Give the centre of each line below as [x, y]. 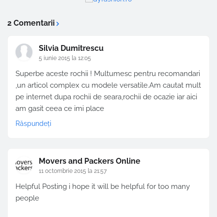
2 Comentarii [31, 23]
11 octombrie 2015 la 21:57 [73, 171]
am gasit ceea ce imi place [60, 109]
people [27, 198]
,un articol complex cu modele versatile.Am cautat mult [108, 85]
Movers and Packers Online [90, 161]
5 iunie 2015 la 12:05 [65, 58]
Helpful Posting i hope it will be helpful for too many [103, 187]
